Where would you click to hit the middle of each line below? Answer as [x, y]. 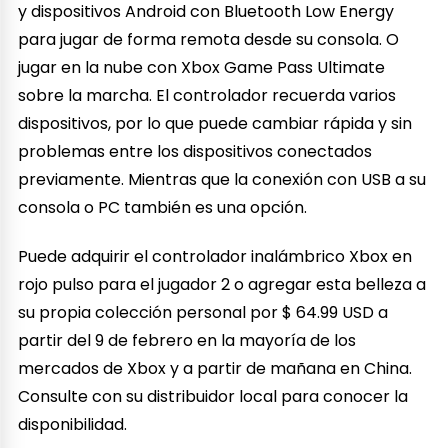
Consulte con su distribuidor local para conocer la [213, 396]
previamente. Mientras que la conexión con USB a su [222, 179]
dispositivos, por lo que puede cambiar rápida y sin [215, 123]
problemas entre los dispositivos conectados [195, 151]
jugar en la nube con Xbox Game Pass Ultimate [202, 67]
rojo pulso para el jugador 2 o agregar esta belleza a [222, 284]
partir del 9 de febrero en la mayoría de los [187, 340]
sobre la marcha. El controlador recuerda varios [207, 95]
